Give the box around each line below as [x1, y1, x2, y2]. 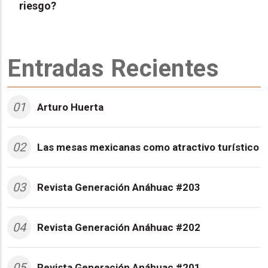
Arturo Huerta [37, 101, 103, 114]
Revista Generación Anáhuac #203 [37, 181, 200, 194]
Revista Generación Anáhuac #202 [37, 221, 200, 234]
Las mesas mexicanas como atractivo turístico [37, 141, 259, 154]
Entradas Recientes [7, 54, 219, 83]
